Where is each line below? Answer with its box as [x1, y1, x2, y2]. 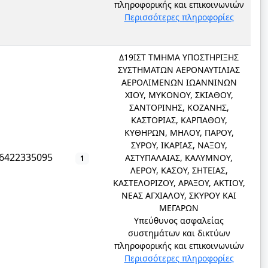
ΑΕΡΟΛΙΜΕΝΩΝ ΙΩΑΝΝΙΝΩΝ [121, 77, 237, 88]
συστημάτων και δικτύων [127, 227, 230, 239]
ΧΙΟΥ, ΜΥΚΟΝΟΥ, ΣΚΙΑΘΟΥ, [124, 89, 233, 100]
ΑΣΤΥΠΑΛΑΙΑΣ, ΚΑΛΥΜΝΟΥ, [125, 152, 233, 163]
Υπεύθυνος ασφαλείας [134, 215, 224, 226]
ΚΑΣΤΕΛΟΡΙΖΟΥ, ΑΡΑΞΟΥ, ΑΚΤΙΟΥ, [112, 177, 245, 188]
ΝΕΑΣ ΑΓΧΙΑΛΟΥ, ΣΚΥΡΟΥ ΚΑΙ [121, 190, 236, 201]
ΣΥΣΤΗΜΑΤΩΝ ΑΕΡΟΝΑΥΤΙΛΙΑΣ [118, 64, 240, 75]
